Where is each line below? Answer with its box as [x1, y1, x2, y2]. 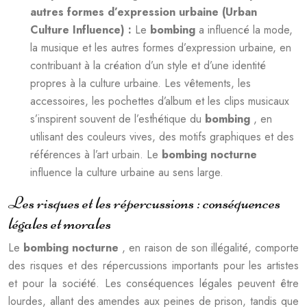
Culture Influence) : [30, 22, 135, 38]
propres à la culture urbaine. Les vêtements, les [30, 75, 251, 91]
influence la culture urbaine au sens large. [30, 164, 223, 180]
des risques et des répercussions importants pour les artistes [8, 258, 299, 273]
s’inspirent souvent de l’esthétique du [30, 111, 205, 127]
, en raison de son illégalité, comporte [122, 240, 299, 256]
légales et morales [8, 213, 111, 234]
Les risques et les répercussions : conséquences [8, 193, 280, 213]
